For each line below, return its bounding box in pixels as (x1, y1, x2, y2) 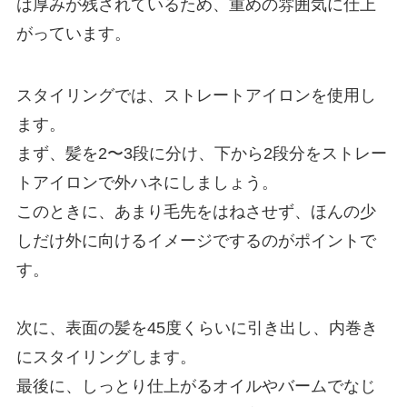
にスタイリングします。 (15, 347, 196, 366)
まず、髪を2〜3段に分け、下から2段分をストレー (15, 144, 387, 163)
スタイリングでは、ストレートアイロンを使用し (15, 85, 376, 104)
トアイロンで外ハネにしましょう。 (15, 173, 278, 192)
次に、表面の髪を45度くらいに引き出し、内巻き (15, 318, 378, 337)
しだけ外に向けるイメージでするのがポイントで (15, 231, 376, 250)
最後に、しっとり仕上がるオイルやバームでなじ (15, 376, 376, 395)
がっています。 (15, 25, 131, 44)
